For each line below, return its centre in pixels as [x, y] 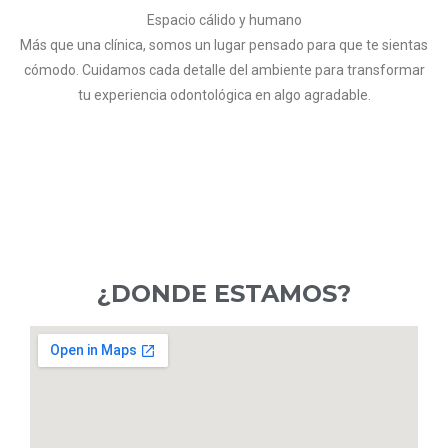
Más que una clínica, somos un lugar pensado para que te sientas [224, 44]
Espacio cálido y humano [224, 19]
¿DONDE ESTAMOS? [224, 293]
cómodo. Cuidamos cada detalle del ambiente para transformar [224, 69]
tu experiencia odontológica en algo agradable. [224, 94]
